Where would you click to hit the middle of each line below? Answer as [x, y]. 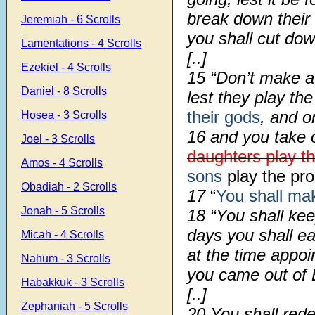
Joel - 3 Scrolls [58, 139]
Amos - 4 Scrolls [62, 163]
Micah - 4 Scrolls [63, 234]
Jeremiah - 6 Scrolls [71, 19]
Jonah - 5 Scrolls [63, 211]
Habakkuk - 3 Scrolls [73, 282]
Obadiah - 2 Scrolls [69, 187]
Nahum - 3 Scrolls [66, 258]
